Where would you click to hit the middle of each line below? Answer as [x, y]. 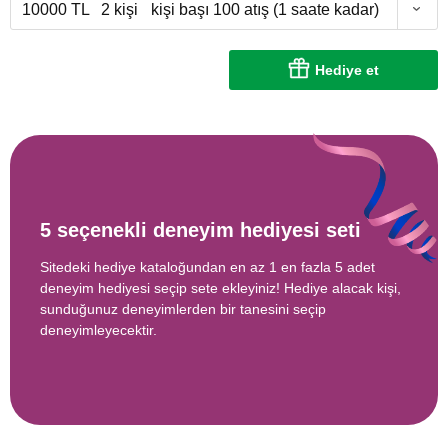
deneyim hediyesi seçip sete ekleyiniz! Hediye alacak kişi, [220, 288]
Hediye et [347, 69]
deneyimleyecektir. [98, 330]
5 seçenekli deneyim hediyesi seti [200, 230]
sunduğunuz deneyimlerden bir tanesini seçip [183, 309]
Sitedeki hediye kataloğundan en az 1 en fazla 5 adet [207, 267]
